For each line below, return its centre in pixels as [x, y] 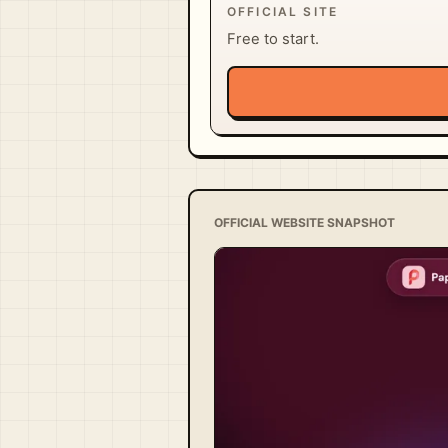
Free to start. [273, 38]
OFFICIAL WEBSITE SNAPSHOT [304, 222]
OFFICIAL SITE [283, 11]
